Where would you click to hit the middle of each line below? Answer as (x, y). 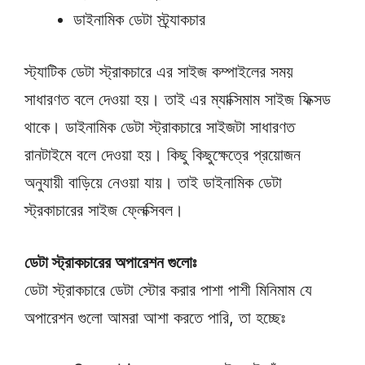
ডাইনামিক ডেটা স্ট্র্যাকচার (139, 19)
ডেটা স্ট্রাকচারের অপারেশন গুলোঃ (110, 262)
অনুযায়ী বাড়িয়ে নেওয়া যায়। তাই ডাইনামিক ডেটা (153, 182)
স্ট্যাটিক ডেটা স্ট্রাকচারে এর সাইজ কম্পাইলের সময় (159, 71)
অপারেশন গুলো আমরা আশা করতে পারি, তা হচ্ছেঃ (155, 317)
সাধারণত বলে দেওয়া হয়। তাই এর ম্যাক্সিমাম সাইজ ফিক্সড (178, 99)
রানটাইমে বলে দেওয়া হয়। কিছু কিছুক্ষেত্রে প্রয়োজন (163, 154)
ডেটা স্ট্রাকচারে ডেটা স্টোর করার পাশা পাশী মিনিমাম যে (168, 290)
